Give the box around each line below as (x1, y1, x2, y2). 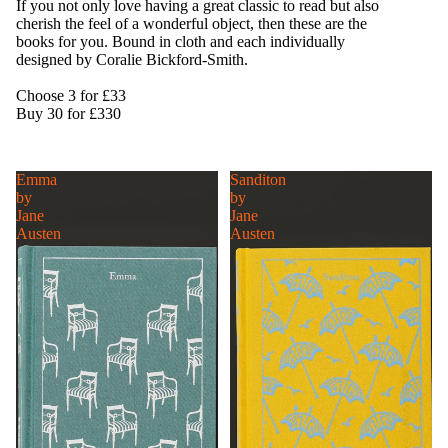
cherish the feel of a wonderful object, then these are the (16, 15, 367, 32)
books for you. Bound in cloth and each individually (16, 33, 345, 50)
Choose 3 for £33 (16, 87, 130, 104)
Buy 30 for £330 (16, 105, 121, 122)
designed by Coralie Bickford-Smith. (16, 51, 252, 68)
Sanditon (230, 171, 286, 188)
